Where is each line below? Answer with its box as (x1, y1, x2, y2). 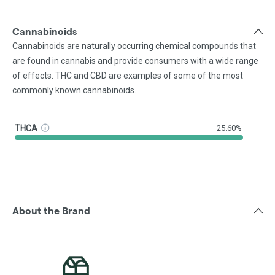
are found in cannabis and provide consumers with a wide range (12, 56, 258, 66)
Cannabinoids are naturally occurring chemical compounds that (12, 41, 256, 52)
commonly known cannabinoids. (12, 85, 136, 96)
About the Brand (12, 206, 90, 217)
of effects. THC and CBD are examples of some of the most (12, 71, 243, 81)
